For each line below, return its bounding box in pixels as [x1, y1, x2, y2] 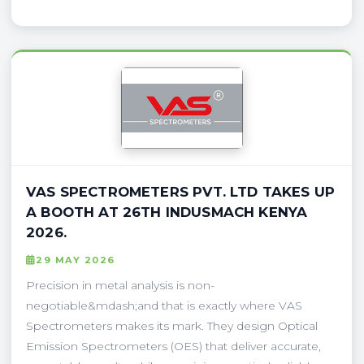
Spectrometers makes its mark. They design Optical [26, 318, 318, 333]
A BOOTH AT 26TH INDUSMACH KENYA [26, 203, 308, 220]
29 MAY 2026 [36, 253, 115, 266]
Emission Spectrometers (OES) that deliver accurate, [26, 338, 321, 353]
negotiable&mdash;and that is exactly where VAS [26, 297, 302, 313]
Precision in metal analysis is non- [26, 277, 214, 292]
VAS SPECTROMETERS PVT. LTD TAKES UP [26, 183, 335, 200]
